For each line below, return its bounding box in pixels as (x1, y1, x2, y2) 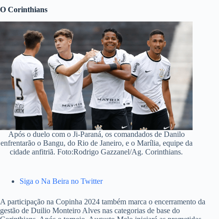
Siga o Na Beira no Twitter (20, 176, 103, 185)
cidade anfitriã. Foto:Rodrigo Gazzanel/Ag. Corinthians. (10, 147, 183, 156)
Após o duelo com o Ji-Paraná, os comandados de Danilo (8, 130, 185, 138)
